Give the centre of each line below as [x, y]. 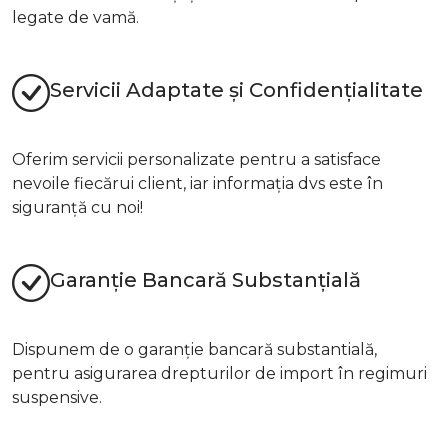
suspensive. [57, 397]
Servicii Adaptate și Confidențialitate [236, 90]
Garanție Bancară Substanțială [205, 280]
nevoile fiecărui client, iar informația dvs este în [197, 183]
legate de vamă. [75, 17]
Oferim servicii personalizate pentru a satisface [196, 159]
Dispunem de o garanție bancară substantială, [194, 349]
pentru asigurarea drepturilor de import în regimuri [219, 373]
